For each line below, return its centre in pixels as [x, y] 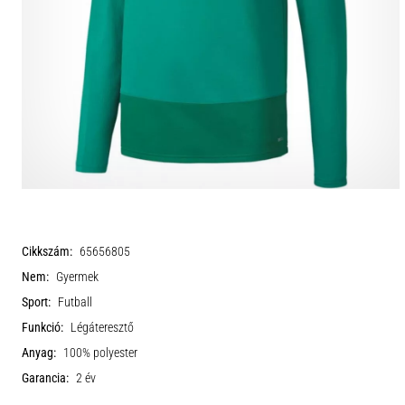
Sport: [36, 302]
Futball [75, 302]
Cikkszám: [47, 252]
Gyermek [77, 277]
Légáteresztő [102, 328]
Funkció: [42, 328]
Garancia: [45, 378]
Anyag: [39, 353]
